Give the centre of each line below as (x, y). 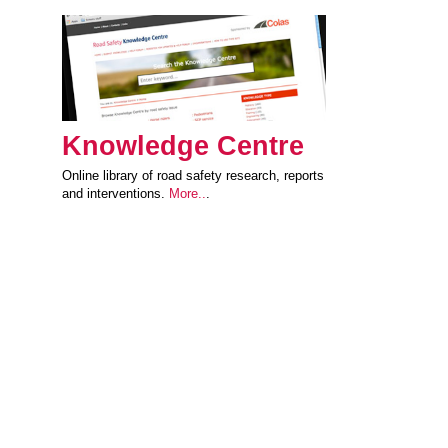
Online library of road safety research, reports (193, 175)
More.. (187, 193)
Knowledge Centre (183, 145)
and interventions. (115, 193)
